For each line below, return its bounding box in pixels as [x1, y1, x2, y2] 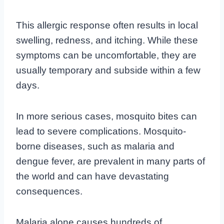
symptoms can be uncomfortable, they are [16, 49, 196, 60]
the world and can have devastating [16, 170, 169, 181]
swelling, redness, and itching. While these [16, 34, 198, 45]
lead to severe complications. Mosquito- [16, 125, 186, 136]
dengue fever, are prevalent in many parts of [16, 155, 205, 166]
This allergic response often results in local [16, 19, 198, 30]
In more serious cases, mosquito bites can [16, 110, 197, 121]
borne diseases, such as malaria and [16, 140, 174, 151]
